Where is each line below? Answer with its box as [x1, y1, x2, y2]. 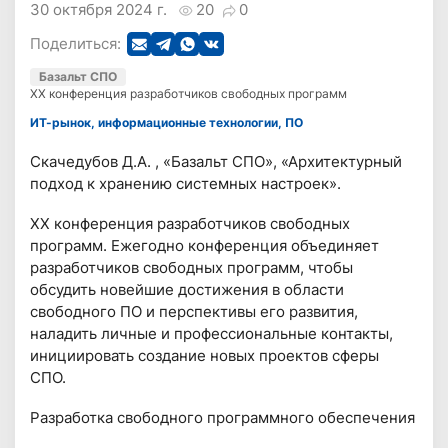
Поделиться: [30, 34, 122, 54]
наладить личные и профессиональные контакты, [30, 323, 394, 343]
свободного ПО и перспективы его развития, [30, 301, 359, 321]
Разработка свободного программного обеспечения [30, 407, 416, 427]
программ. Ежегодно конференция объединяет [30, 235, 380, 255]
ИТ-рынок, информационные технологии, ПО [39, 115, 304, 131]
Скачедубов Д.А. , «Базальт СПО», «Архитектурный [30, 151, 403, 171]
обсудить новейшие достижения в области [30, 279, 345, 299]
